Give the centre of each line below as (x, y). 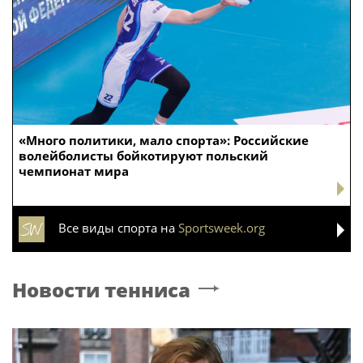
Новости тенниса (101, 289)
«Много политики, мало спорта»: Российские (164, 140)
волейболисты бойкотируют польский (143, 155)
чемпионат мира (74, 171)
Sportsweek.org (222, 227)
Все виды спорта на (118, 227)
